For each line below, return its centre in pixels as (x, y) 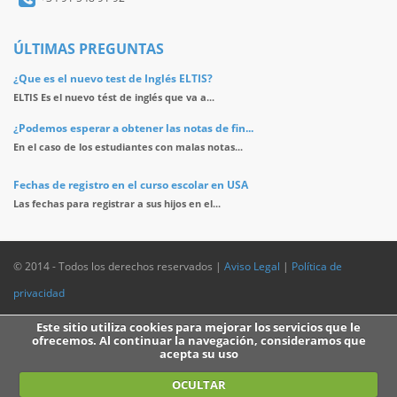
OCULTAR (198, 384)
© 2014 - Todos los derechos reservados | (119, 266)
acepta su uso (198, 354)
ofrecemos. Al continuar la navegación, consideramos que (198, 341)
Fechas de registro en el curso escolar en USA (131, 184)
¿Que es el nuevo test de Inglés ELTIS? (113, 78)
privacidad (39, 292)
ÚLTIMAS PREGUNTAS (89, 48)
